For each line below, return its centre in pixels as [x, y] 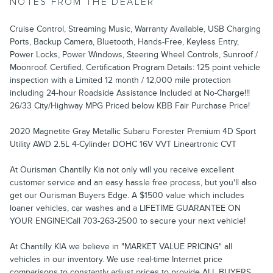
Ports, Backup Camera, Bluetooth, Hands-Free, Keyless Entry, [124, 41]
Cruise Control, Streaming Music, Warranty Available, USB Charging [135, 29]
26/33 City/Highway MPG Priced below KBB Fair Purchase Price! [130, 105]
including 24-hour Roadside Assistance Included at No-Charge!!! [130, 93]
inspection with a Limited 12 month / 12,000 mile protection [120, 80]
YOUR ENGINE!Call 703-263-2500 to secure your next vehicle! [128, 221]
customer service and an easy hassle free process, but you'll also [133, 182]
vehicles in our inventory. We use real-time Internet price [116, 259]
